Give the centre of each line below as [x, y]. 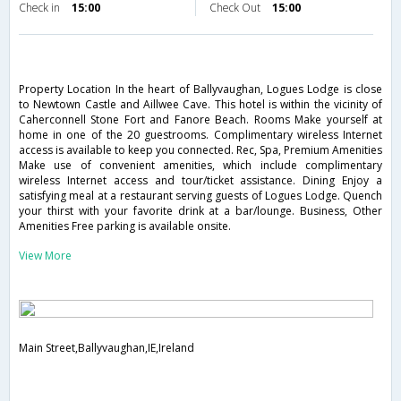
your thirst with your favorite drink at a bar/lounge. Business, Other [200, 211]
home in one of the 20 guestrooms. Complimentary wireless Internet [200, 135]
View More [45, 256]
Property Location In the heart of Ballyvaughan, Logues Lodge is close [200, 90]
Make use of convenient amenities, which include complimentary [200, 166]
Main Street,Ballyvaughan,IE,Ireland [107, 348]
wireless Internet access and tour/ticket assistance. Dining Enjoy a [200, 181]
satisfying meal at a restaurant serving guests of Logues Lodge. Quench [200, 196]
